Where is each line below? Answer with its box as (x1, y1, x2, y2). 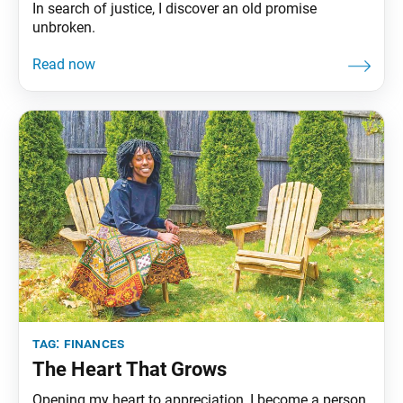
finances (63, 334, 125, 352)
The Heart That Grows (32, 357, 227, 381)
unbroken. (32, 18, 95, 36)
